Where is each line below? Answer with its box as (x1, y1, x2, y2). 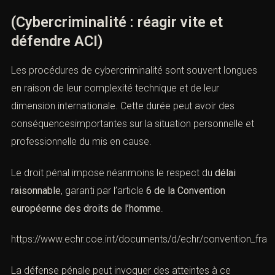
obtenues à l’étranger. (11, 68, 104, 80)
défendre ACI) (11, 187, 103, 205)
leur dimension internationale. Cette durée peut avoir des (11, 255, 252, 267)
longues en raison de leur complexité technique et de (11, 237, 238, 249)
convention (11, 1, 59, 14)
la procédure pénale (11, 126, 142, 144)
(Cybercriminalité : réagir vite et (11, 168, 223, 186)
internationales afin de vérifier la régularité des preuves (11, 50, 245, 62)
